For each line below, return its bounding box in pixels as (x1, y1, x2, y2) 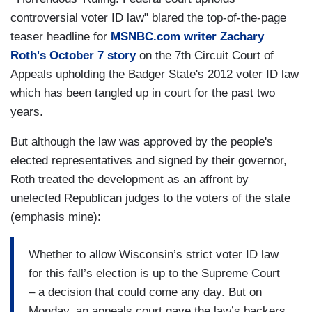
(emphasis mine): (10, 210, 104, 224)
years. (10, 105, 47, 119)
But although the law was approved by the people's (10, 135, 273, 149)
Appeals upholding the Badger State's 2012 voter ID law (10, 68, 299, 81)
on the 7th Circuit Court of (136, 49, 274, 63)
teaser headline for (10, 30, 111, 44)
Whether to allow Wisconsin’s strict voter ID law (29, 247, 279, 261)
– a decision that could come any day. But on (29, 285, 262, 299)
